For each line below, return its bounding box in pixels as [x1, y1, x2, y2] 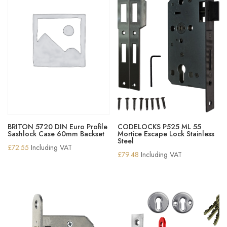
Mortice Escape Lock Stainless [118, 129, 215, 139]
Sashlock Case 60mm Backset [8, 129, 104, 139]
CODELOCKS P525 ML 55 [118, 122, 202, 132]
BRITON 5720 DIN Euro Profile [8, 122, 107, 132]
